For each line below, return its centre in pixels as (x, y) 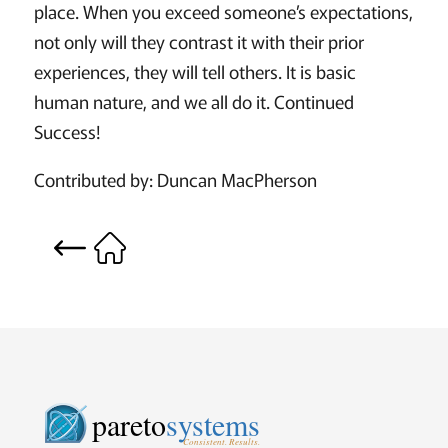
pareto (129, 424)
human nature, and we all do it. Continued (193, 101)
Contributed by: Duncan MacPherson (175, 179)
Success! (67, 131)
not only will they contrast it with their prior (198, 41)
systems (213, 424)
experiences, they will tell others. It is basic (194, 71)
